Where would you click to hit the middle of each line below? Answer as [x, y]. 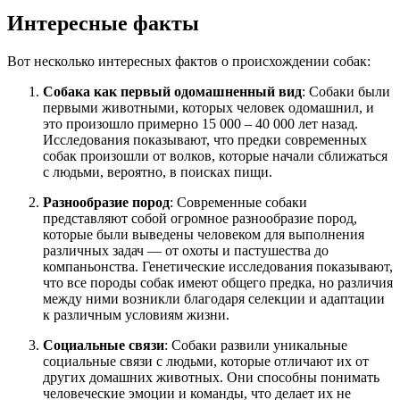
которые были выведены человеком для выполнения [204, 235]
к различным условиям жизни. [136, 315]
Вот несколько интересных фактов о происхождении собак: [189, 62]
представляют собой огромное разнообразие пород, [200, 219]
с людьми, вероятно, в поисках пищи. [158, 172]
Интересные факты [103, 24]
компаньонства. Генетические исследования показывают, [218, 267]
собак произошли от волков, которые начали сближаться [215, 156]
